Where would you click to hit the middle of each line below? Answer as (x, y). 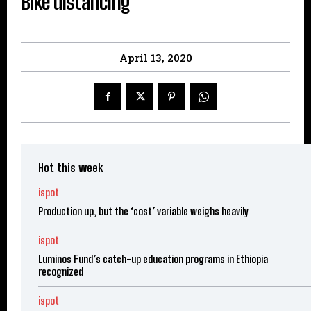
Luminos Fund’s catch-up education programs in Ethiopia (153, 259)
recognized (61, 272)
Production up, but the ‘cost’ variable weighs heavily (143, 211)
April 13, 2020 (155, 58)
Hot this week (70, 168)
